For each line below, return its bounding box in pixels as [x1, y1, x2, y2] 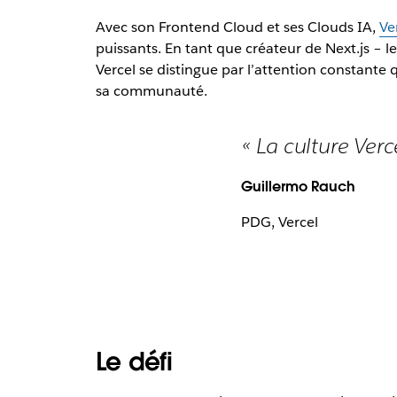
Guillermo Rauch [241, 177, 355, 197]
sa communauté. [95, 82, 207, 101]
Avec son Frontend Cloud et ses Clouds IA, [95, 18, 379, 37]
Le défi [95, 346, 173, 378]
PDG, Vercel [241, 213, 318, 232]
